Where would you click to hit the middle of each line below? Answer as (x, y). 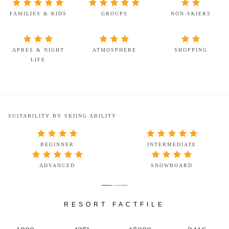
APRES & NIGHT (38, 50)
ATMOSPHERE (114, 50)
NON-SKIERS (191, 14)
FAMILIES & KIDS (38, 14)
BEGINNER (57, 144)
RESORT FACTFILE (114, 204)
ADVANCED (57, 165)
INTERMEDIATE (172, 144)
